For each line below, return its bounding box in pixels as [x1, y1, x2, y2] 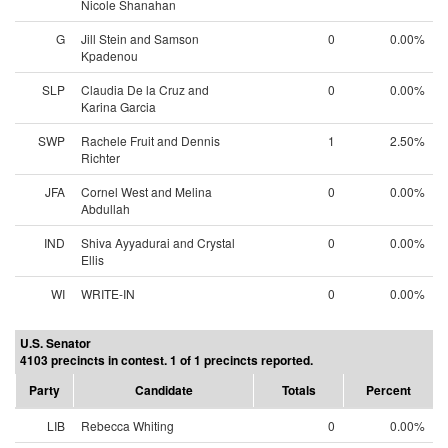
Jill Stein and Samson [81, 30, 199, 47]
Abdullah [81, 200, 130, 217]
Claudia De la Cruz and [81, 81, 209, 98]
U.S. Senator [20, 334, 91, 352]
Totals [281, 381, 316, 399]
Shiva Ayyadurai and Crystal [81, 234, 235, 251]
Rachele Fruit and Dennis [81, 132, 220, 149]
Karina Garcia [81, 98, 156, 115]
